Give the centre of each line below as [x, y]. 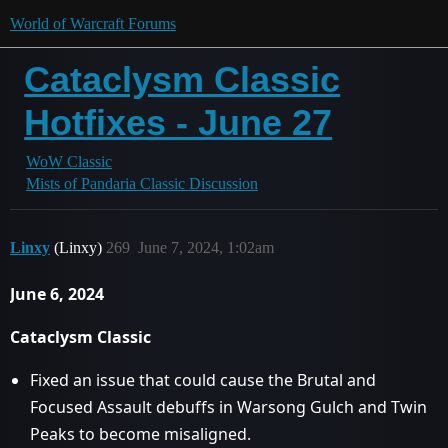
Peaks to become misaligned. [140, 434]
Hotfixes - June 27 [178, 122]
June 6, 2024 [57, 294]
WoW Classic [69, 161]
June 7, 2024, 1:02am [206, 247]
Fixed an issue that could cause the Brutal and [203, 380]
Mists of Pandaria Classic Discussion [142, 183]
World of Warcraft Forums [93, 23]
